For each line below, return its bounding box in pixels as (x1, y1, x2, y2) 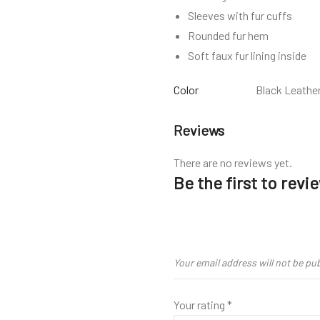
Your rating (174, 298, 227, 312)
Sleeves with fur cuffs (188, 9, 292, 23)
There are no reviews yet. (174, 156, 292, 170)
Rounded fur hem (188, 29, 269, 43)
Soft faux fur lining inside (188, 49, 306, 63)
